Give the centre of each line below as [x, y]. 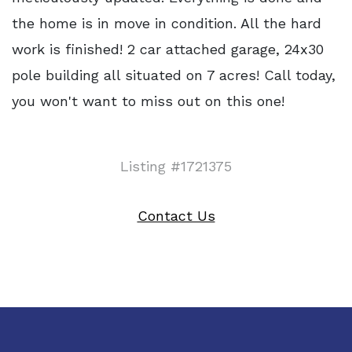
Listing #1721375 [176, 166]
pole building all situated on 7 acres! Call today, [174, 75]
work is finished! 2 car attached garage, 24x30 [168, 49]
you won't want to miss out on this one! [148, 101]
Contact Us [176, 216]
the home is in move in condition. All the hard [167, 23]
